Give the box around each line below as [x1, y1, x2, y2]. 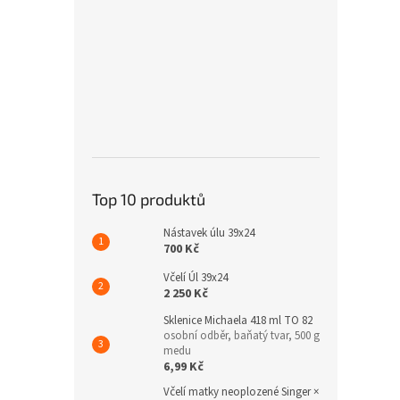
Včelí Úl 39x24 [163, 270, 228, 287]
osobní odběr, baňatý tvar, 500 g [163, 328, 320, 345]
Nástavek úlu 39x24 [163, 225, 254, 242]
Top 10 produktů [92, 189, 205, 210]
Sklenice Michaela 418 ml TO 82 [163, 312, 312, 329]
